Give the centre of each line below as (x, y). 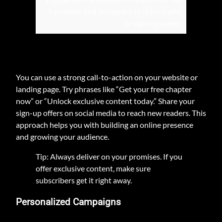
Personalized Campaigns (68, 202)
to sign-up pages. (153, 23)
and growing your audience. (62, 136)
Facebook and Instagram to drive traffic (115, 11)
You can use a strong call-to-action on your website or (107, 77)
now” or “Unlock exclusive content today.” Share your (105, 101)
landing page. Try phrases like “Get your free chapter (104, 89)
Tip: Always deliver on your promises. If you (109, 156)
